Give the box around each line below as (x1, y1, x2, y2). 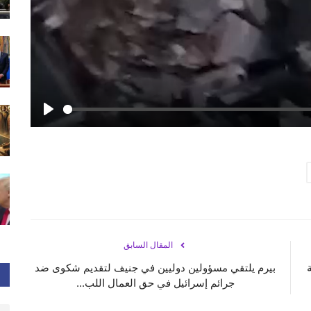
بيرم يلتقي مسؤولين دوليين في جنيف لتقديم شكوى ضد (35, 261, 276, 275)
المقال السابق (124, 239, 173, 253)
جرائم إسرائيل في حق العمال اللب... (76, 276, 235, 290)
